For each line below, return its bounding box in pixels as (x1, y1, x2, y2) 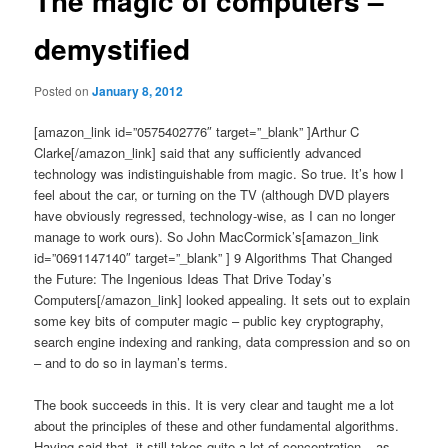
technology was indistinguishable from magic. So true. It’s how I (34, 163, 405, 183)
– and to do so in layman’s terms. (34, 352, 229, 372)
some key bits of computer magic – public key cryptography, (34, 310, 385, 330)
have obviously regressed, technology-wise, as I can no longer (34, 205, 396, 225)
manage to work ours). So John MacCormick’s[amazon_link (34, 226, 380, 246)
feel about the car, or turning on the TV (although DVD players (34, 184, 391, 204)
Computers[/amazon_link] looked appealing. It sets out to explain (34, 289, 411, 309)
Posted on (34, 81, 93, 99)
